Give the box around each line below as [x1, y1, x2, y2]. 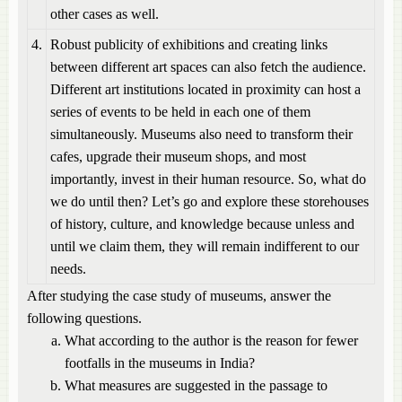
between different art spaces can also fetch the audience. [50, 59, 366, 74]
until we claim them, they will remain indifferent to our [50, 239, 359, 254]
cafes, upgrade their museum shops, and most [50, 149, 306, 164]
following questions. [27, 310, 142, 326]
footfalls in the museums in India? [65, 355, 255, 371]
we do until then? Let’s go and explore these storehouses [50, 194, 369, 209]
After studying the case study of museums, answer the [27, 288, 331, 303]
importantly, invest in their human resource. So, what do [50, 171, 366, 187]
